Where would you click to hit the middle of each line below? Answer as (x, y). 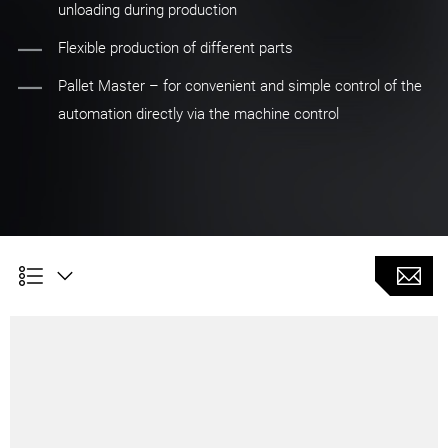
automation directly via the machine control (198, 114)
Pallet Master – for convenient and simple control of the (239, 86)
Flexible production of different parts (175, 48)
